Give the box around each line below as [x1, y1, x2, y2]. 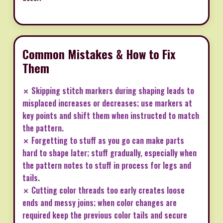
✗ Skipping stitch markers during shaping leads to [22, 85, 194, 97]
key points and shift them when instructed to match [22, 110, 199, 122]
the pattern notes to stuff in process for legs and [22, 159, 191, 172]
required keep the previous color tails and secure [22, 209, 187, 222]
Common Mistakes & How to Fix [22, 45, 176, 63]
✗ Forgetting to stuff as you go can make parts [22, 134, 184, 147]
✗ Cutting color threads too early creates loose [22, 184, 185, 197]
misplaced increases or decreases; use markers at [22, 97, 192, 110]
